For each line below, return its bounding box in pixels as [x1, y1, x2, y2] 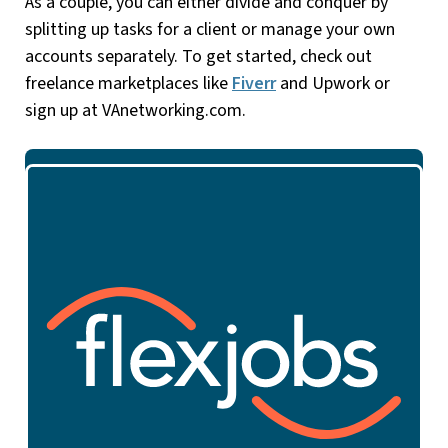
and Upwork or [276, 70, 390, 96]
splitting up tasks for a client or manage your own [25, 16, 395, 42]
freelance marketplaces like [25, 70, 232, 96]
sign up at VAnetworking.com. [25, 97, 246, 123]
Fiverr [232, 70, 276, 96]
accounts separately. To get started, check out [25, 43, 372, 69]
